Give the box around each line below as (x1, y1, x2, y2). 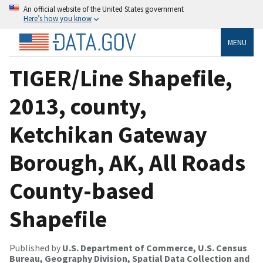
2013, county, (9, 91, 147, 121)
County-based (9, 176, 154, 205)
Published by (9, 241, 62, 254)
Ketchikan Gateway (9, 119, 207, 149)
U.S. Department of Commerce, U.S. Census (62, 241, 247, 254)
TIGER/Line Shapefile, (9, 63, 232, 93)
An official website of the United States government (23, 4, 184, 14)
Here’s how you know (23, 14, 92, 23)
